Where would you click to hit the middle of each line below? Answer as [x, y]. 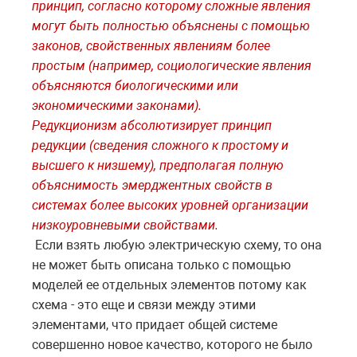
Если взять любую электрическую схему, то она [177, 245]
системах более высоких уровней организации [170, 206]
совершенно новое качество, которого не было [172, 345]
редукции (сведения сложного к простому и [160, 146]
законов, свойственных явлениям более [151, 46]
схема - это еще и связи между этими [144, 305]
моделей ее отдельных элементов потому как [169, 285]
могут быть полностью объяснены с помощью [171, 26]
